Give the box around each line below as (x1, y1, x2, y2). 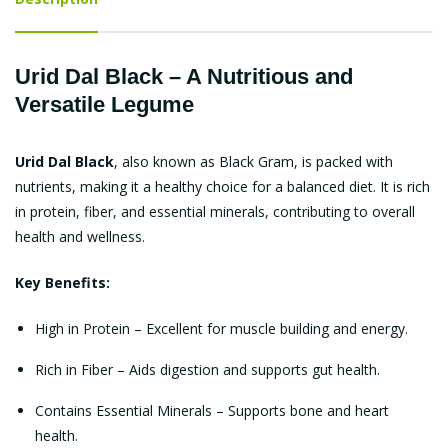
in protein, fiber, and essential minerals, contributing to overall (15, 202, 415, 221)
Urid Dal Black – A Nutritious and (15, 64, 353, 89)
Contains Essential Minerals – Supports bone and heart (35, 401, 389, 420)
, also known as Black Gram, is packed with (114, 152, 393, 171)
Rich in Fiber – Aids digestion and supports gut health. (35, 360, 380, 379)
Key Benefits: (15, 273, 110, 292)
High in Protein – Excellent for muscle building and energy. (35, 319, 408, 338)
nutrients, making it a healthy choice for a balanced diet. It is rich (15, 177, 430, 196)
